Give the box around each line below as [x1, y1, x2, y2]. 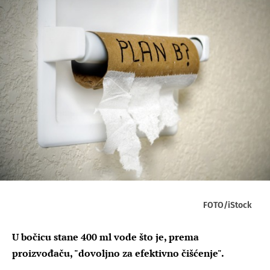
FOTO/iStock [203, 199, 252, 210]
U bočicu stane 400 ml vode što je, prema [12, 230, 199, 243]
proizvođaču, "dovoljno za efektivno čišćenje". [12, 246, 224, 260]
